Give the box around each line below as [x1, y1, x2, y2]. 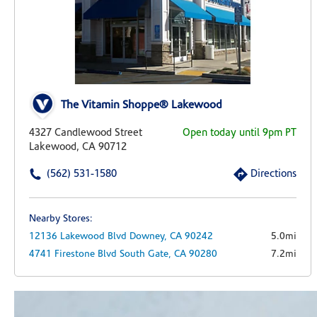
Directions [250, 169, 297, 180]
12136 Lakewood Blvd [29, 231, 127, 243]
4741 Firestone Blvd [29, 249, 117, 260]
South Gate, [120, 249, 174, 260]
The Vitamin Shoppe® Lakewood [61, 100, 222, 112]
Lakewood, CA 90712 [29, 142, 127, 154]
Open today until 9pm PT [183, 128, 297, 139]
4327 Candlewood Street [29, 128, 142, 139]
